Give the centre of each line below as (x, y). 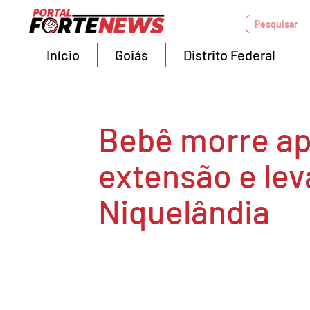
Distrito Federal (229, 55)
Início (63, 55)
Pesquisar (276, 24)
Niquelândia (184, 211)
